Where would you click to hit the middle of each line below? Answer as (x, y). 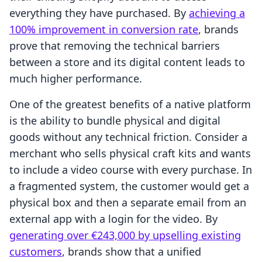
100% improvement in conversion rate (104, 30)
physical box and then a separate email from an (128, 203)
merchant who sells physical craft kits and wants (130, 154)
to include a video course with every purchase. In (131, 170)
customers (36, 252)
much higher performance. (76, 79)
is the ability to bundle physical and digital (115, 121)
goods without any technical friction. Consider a (128, 137)
